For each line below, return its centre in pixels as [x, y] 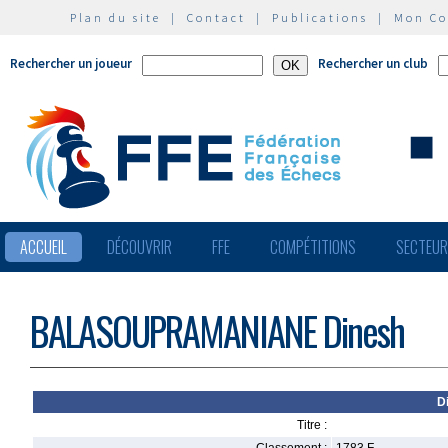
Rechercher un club [373, 63]
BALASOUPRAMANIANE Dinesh [217, 330]
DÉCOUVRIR [139, 247]
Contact [216, 17]
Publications [320, 17]
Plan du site [115, 17]
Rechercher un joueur [71, 63]
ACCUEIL [43, 247]
